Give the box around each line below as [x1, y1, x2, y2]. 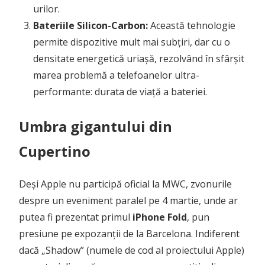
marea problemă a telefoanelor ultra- [33, 68, 199, 82]
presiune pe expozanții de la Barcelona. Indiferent [19, 227, 240, 240]
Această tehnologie [148, 18, 235, 32]
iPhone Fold [132, 210, 187, 224]
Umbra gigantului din [19, 116, 172, 136]
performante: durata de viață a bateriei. [33, 85, 207, 98]
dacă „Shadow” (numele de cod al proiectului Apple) [19, 243, 244, 257]
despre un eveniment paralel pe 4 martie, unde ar [19, 193, 238, 207]
